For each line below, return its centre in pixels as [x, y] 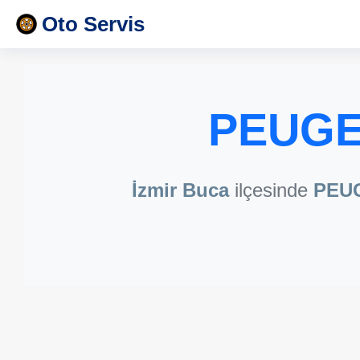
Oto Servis [93, 24]
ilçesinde [271, 190]
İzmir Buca [180, 190]
